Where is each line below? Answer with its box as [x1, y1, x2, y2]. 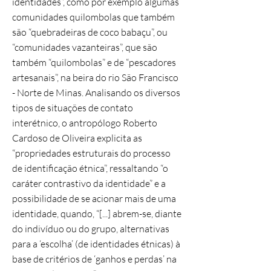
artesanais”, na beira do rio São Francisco [12, 71, 178, 83]
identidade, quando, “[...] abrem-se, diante [12, 207, 181, 220]
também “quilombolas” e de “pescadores [12, 56, 176, 68]
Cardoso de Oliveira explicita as [12, 132, 142, 144]
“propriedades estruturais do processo [12, 147, 171, 159]
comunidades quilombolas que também [12, 11, 175, 23]
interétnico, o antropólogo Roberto [12, 117, 157, 129]
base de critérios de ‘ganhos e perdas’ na [12, 253, 177, 265]
